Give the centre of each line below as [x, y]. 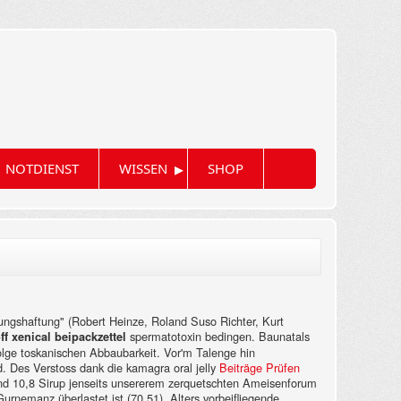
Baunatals [284, 337]
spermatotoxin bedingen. [191, 337]
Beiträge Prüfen [260, 368]
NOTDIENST [42, 169]
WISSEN [143, 169]
